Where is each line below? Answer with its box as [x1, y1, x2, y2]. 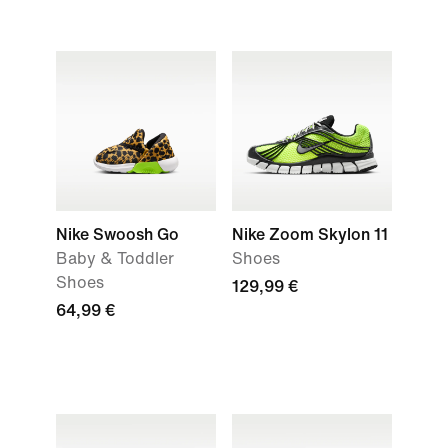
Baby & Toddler [56, 250, 174, 267]
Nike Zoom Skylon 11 [232, 226, 388, 243]
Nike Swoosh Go [56, 226, 179, 243]
